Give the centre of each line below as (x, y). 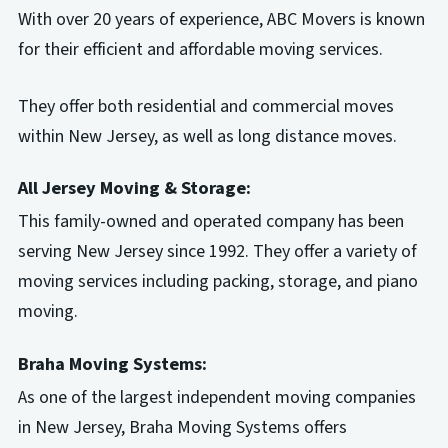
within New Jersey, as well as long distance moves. (207, 136)
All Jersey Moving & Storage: (134, 188)
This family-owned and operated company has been (210, 222)
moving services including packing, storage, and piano (217, 282)
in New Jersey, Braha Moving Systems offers (182, 428)
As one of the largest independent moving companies (216, 398)
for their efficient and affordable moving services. (200, 50)
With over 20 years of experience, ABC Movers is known (221, 20)
